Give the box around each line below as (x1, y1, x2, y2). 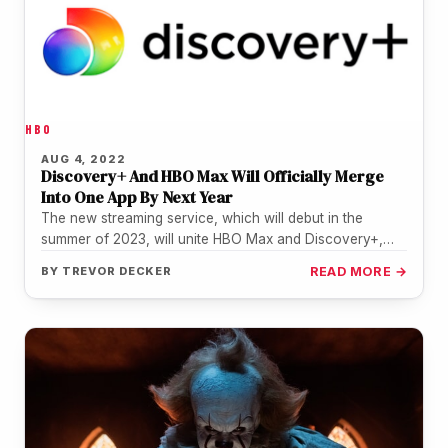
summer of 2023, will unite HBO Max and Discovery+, (41, 231, 383, 248)
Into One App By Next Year (41, 186, 233, 209)
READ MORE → (309, 264, 407, 280)
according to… (41, 252, 134, 269)
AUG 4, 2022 (41, 152, 126, 167)
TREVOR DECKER (61, 264, 173, 279)
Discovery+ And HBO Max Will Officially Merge (41, 165, 384, 188)
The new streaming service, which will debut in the (41, 210, 363, 227)
